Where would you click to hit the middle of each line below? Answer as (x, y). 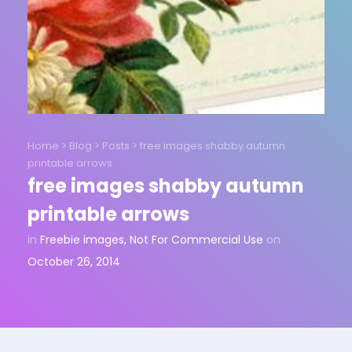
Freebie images (82, 240)
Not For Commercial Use (196, 240)
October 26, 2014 (74, 262)
